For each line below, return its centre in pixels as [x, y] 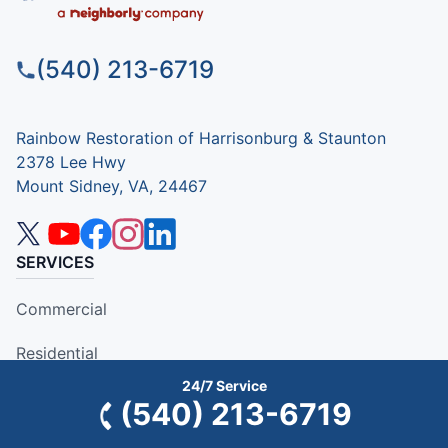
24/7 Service [224, 385]
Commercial [61, 309]
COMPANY [57, 395]
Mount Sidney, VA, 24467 [111, 186]
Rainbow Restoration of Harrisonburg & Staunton [201, 138]
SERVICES [55, 262]
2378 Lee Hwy [71, 162]
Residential [57, 353]
